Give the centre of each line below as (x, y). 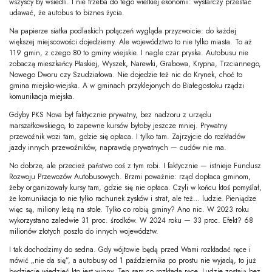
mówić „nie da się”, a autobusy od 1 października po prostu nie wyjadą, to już (133, 261)
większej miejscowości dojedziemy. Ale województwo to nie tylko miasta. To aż (131, 42)
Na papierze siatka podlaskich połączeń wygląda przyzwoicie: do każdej (123, 31)
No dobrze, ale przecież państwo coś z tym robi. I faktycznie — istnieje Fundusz (135, 166)
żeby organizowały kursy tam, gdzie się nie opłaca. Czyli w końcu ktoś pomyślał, (135, 188)
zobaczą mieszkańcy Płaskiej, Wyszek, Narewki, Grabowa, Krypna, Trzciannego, (135, 64)
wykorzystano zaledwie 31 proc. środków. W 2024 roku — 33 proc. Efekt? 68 (131, 221)
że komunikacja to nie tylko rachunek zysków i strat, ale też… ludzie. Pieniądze (133, 199)
